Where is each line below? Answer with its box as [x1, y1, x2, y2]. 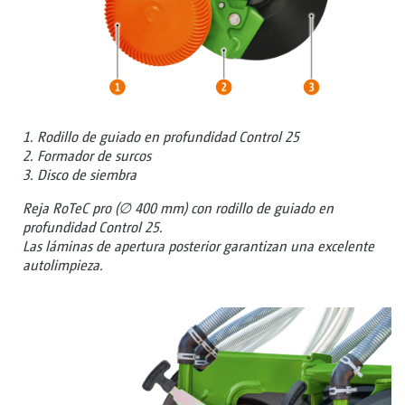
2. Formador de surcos [23, 147, 151, 165]
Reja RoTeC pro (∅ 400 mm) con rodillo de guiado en [23, 200, 334, 218]
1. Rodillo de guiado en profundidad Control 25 [23, 128, 299, 146]
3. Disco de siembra [23, 166, 137, 184]
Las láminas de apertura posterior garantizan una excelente [23, 238, 374, 256]
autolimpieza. [23, 257, 103, 275]
